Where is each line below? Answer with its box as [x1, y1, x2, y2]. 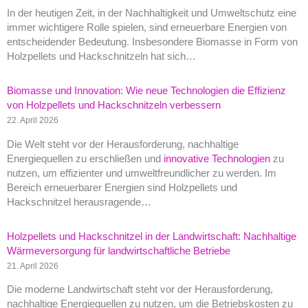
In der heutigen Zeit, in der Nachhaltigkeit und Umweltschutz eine [7, 7, 296, 19]
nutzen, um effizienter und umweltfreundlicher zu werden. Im [7, 167, 276, 179]
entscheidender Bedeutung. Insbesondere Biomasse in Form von [7, 36, 298, 47]
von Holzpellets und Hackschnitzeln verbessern [7, 99, 221, 111]
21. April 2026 [7, 261, 58, 270]
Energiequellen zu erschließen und [7, 153, 164, 164]
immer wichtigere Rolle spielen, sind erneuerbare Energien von [7, 21, 287, 33]
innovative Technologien [164, 153, 270, 164]
